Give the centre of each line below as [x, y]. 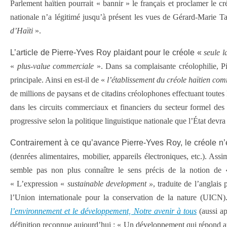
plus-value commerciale [57, 66]
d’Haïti [22, 31]
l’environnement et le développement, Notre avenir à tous [103, 211]
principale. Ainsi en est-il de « [59, 80]
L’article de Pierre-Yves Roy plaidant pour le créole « [107, 52]
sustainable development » [110, 184]
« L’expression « [39, 184]
